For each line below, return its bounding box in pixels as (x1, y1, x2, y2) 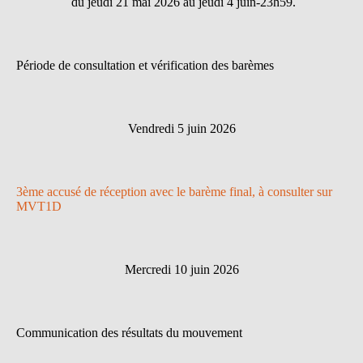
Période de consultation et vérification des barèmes (16, 58, 274, 73)
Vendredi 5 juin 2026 (127, 122, 236, 136)
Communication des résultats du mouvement (16, 326, 242, 340)
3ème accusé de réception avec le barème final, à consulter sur (16, 185, 332, 199)
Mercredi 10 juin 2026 (124, 263, 239, 277)
